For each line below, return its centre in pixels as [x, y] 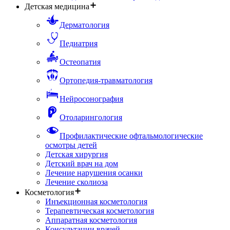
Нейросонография [91, 99]
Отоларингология [91, 118]
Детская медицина [57, 7]
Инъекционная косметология [96, 202]
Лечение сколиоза [76, 182]
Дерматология [84, 25]
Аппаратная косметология [91, 220]
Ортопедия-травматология [106, 81]
